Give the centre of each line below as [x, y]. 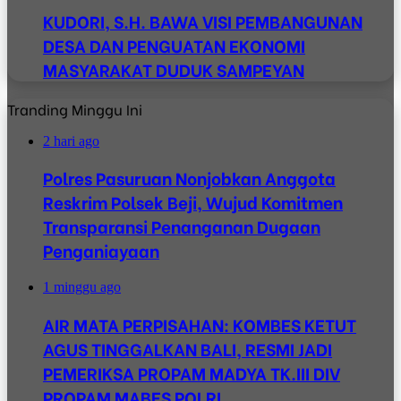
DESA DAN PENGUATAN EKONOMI [174, 45]
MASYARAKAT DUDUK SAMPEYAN [174, 69]
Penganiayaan [101, 251]
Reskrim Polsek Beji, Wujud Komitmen [193, 202]
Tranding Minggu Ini [75, 108]
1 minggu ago [82, 286]
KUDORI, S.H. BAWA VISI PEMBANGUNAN [203, 21]
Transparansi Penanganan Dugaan [182, 226]
